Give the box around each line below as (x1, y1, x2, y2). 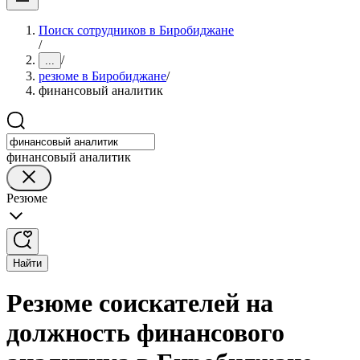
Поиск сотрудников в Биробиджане (39, 23, 234, 37)
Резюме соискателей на (6, 288, 273, 318)
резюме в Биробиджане (39, 69, 166, 83)
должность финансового (6, 318, 284, 348)
